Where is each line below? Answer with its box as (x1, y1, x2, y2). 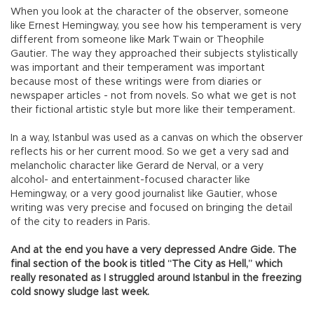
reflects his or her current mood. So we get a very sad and (11, 147, 289, 158)
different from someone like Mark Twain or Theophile (11, 35, 264, 46)
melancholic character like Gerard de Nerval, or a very (11, 161, 264, 172)
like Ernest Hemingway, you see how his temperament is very (11, 21, 301, 32)
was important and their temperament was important (11, 63, 265, 74)
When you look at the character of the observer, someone (11, 7, 289, 18)
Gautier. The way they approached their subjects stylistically (11, 49, 298, 60)
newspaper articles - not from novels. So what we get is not (11, 91, 296, 102)
